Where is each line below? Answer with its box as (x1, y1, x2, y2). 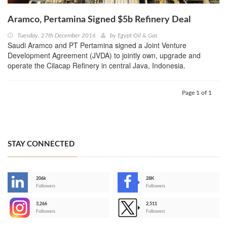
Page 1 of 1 (182, 90, 212, 96)
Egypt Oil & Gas (118, 32, 158, 39)
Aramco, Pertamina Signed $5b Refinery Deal (8, 15, 191, 25)
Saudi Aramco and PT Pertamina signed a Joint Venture (8, 40, 186, 51)
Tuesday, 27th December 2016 (17, 32, 95, 39)
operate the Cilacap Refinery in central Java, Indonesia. (8, 60, 185, 71)
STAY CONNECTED (8, 140, 74, 148)
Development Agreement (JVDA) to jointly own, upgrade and (8, 50, 201, 61)
